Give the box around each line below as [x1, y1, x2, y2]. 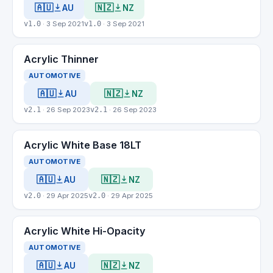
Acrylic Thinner [24, 53, 99, 65]
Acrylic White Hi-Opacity [24, 225, 146, 237]
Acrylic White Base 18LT [24, 139, 141, 151]
